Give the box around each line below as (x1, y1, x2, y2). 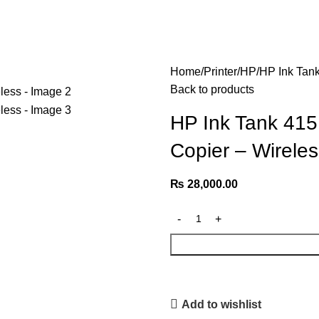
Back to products (170, 83, 254, 95)
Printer (204, 66, 237, 78)
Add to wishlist (182, 298, 262, 310)
